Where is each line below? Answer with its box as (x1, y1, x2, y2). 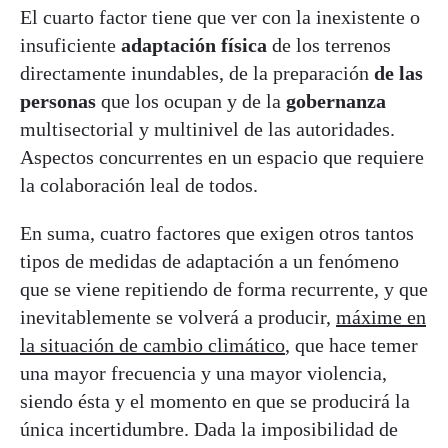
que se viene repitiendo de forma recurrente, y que (20, 278, 428, 301)
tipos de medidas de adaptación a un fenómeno (20, 250, 399, 273)
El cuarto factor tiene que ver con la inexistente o (20, 6, 420, 29)
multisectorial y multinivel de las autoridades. (20, 118, 395, 141)
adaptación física (121, 34, 267, 57)
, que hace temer (285, 334, 418, 357)
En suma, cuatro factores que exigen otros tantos (20, 222, 414, 245)
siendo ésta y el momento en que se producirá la (20, 390, 410, 413)
